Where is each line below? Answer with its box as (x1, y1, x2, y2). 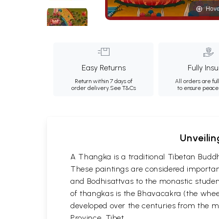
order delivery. (71, 85, 110, 91)
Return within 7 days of (74, 78, 132, 85)
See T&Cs (109, 85, 136, 91)
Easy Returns (81, 63, 126, 72)
